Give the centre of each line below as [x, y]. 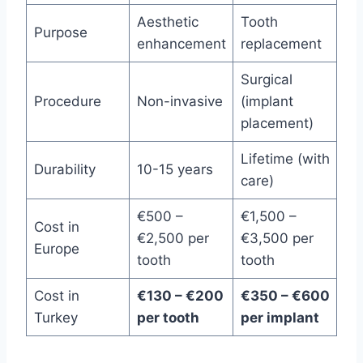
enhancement [181, 43]
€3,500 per [277, 238]
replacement [281, 43]
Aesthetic [167, 21]
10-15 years [175, 169]
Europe [56, 248]
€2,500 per [173, 238]
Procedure [67, 101]
